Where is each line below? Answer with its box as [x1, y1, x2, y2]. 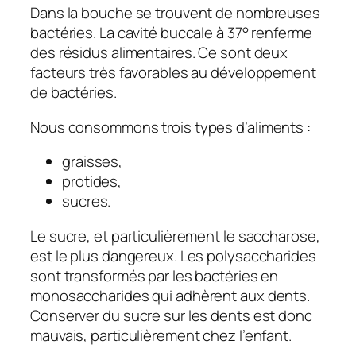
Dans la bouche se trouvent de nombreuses [30, 2, 320, 24]
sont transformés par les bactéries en [30, 265, 279, 286]
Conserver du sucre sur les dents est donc [30, 304, 312, 326]
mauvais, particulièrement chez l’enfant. [30, 324, 292, 346]
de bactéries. [30, 82, 117, 103]
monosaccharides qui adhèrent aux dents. [30, 284, 311, 306]
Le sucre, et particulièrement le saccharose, [30, 225, 320, 246]
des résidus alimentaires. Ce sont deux [30, 42, 288, 64]
